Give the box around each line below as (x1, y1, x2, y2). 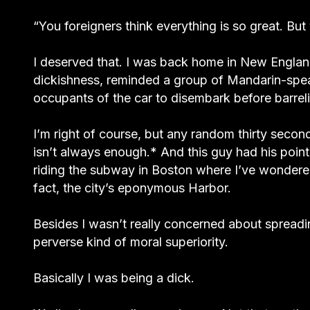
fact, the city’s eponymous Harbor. (33, 180, 231, 195)
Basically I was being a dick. (33, 270, 194, 285)
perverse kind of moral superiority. (33, 234, 228, 249)
